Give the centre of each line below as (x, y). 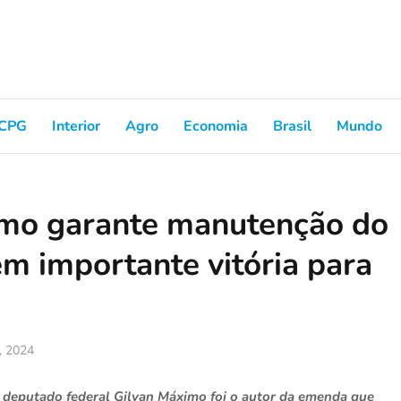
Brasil (292, 126)
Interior (76, 126)
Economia (216, 126)
